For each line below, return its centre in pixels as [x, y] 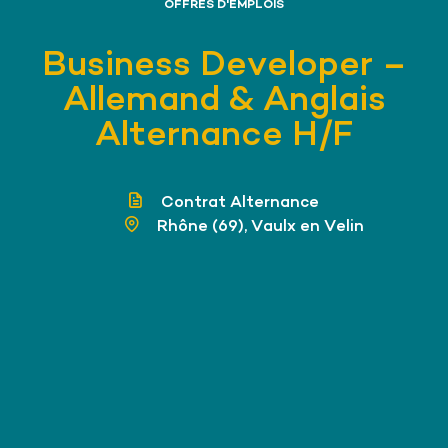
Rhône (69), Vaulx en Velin [258, 227]
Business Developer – [224, 66]
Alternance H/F [224, 136]
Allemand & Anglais [224, 101]
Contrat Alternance [238, 203]
